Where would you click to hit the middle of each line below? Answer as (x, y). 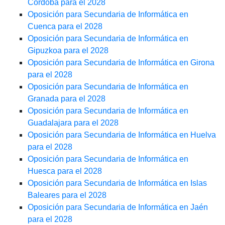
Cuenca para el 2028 (65, 27)
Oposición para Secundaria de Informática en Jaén (118, 207)
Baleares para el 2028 (67, 195)
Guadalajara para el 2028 (73, 123)
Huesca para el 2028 (65, 171)
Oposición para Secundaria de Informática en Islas (117, 183)
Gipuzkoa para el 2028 (68, 51)
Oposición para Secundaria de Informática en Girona (121, 63)
